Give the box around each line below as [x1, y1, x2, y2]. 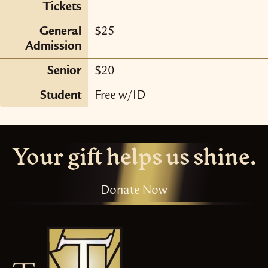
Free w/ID [94, 89, 145, 103]
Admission [25, 40, 82, 54]
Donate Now [100, 184, 167, 198]
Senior [47, 65, 82, 78]
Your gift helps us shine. [11, 141, 257, 172]
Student [40, 89, 82, 103]
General [39, 25, 82, 39]
